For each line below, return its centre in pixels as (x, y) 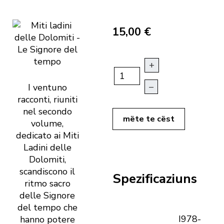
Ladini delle (47, 148)
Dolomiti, (47, 160)
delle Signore (47, 196)
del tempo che (47, 208)
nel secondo (47, 112)
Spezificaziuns (155, 178)
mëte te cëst (149, 119)
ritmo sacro (47, 184)
